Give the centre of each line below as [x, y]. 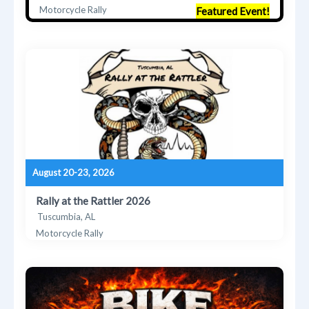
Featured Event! [232, 11]
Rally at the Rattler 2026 [93, 200]
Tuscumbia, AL [67, 216]
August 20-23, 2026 [74, 172]
